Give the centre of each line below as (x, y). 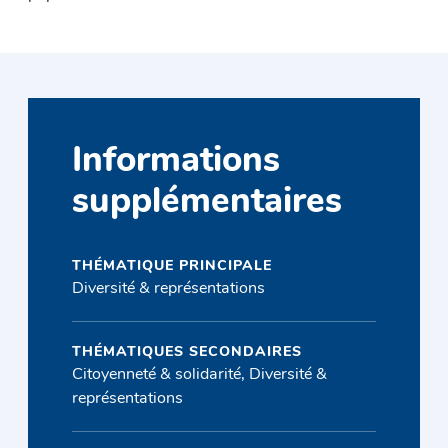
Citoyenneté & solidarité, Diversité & (200, 374)
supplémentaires (207, 204)
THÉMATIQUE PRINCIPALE (172, 266)
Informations (176, 163)
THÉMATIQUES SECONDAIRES (187, 352)
